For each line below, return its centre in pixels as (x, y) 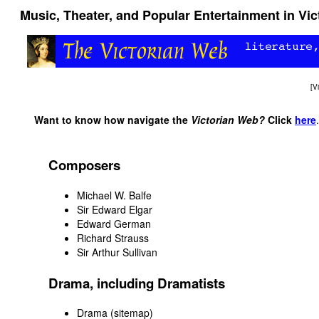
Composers (84, 165)
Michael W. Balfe (114, 195)
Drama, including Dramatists (137, 283)
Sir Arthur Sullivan (117, 252)
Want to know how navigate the (113, 120)
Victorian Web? (228, 120)
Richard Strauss (113, 237)
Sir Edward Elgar (115, 209)
